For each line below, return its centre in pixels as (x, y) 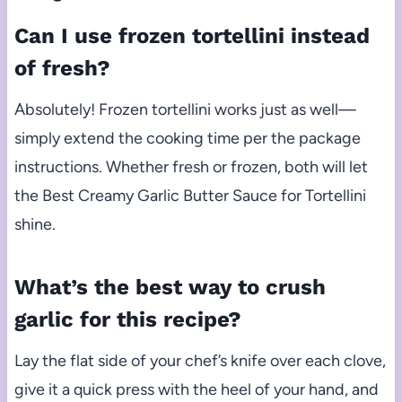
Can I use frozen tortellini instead (192, 35)
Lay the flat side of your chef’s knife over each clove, (200, 360)
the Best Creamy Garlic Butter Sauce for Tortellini (190, 195)
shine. (35, 224)
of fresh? (62, 68)
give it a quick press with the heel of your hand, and (196, 389)
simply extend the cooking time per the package (187, 138)
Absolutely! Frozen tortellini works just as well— (185, 109)
